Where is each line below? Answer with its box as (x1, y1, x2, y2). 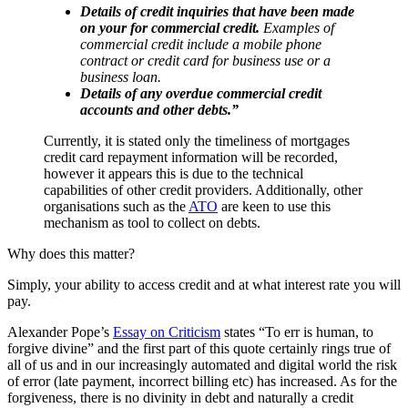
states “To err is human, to (220, 323, 373, 340)
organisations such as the (44, 198, 189, 214)
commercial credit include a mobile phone (80, 36, 321, 52)
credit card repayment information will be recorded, (44, 148, 338, 165)
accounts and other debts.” (80, 101, 239, 117)
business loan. (80, 68, 161, 85)
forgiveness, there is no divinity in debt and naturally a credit (7, 389, 353, 405)
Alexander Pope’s (7, 323, 113, 340)
